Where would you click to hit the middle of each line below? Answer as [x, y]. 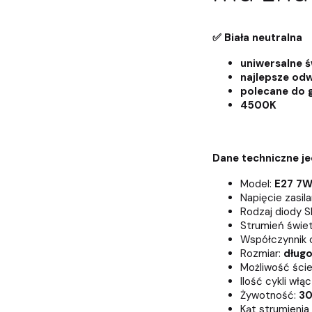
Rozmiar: [262, 254]
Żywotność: [268, 296]
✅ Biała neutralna [257, 38]
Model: [257, 184]
